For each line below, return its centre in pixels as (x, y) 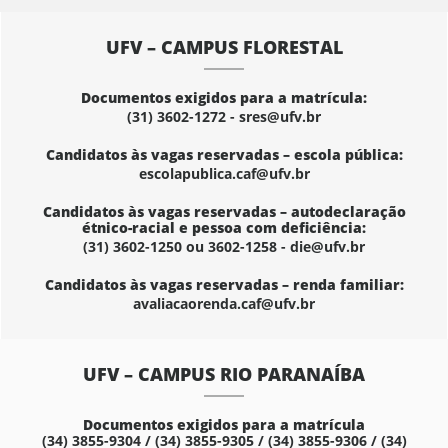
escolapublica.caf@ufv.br (224, 173)
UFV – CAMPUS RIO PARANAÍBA (224, 374)
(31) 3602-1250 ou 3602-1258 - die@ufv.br (224, 246)
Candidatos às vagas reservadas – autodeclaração (224, 211)
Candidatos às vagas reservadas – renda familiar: (224, 284)
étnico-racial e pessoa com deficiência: (224, 227)
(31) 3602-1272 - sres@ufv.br (224, 116)
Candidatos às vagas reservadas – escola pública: (224, 154)
